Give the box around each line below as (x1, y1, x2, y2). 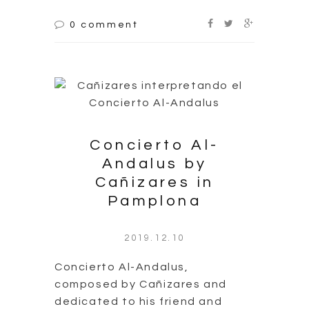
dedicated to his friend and (54, 295, 223, 307)
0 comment (69, 19, 139, 30)
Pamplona (107, 192, 202, 209)
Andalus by (101, 155, 208, 172)
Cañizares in (94, 174, 215, 190)
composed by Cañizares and (54, 278, 228, 290)
